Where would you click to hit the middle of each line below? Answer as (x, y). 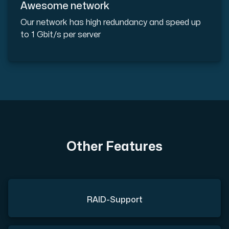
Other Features (114, 147)
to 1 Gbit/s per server (61, 35)
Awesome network (65, 6)
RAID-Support (114, 200)
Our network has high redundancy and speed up (111, 23)
